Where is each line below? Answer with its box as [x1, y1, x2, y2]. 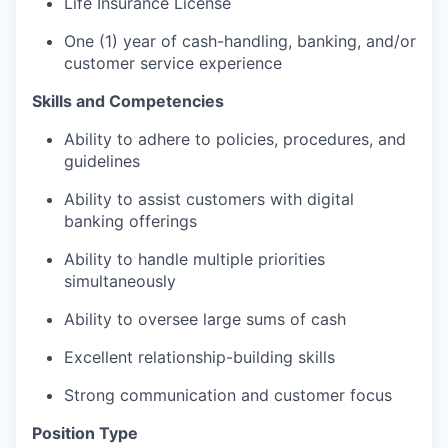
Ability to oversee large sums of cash [64, 309, 346, 329]
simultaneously [64, 271, 176, 291]
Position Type [32, 423, 138, 443]
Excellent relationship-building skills [64, 347, 335, 367]
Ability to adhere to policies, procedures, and [64, 129, 406, 149]
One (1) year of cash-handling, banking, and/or [64, 31, 416, 51]
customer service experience [64, 53, 282, 73]
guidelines [64, 151, 140, 171]
